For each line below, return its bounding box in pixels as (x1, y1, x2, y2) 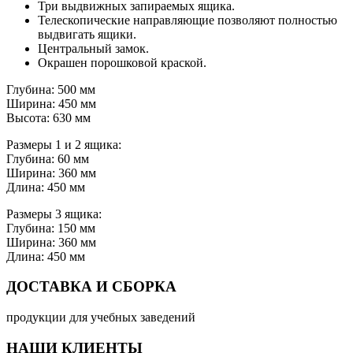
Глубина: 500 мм (6, 82, 95, 96)
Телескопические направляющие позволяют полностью (38, 13, 337, 27)
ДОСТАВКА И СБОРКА (6, 278, 176, 295)
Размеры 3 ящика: (6, 206, 102, 221)
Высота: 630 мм (6, 110, 91, 124)
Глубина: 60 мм (6, 151, 89, 165)
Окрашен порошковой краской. (38, 55, 206, 69)
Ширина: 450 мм (6, 96, 96, 110)
